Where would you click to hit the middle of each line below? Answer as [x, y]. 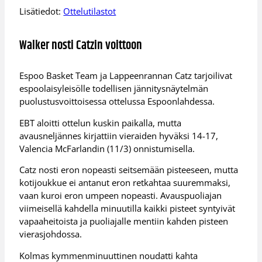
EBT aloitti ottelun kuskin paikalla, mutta [101, 123]
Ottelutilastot [90, 11]
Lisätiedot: [42, 11]
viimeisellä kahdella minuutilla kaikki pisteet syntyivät [127, 208]
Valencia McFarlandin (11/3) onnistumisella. [107, 148]
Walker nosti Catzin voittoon [81, 46]
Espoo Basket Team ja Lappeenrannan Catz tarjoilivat [126, 76]
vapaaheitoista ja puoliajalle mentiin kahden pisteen [124, 221]
